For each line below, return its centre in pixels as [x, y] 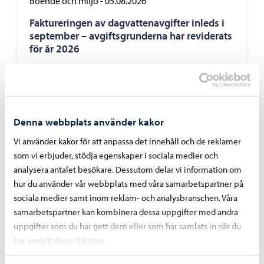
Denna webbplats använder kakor [89, 122]
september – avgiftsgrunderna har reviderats [131, 36]
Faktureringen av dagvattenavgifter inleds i [127, 23]
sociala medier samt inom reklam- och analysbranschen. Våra [126, 198]
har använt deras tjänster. [59, 240]
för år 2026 [55, 49]
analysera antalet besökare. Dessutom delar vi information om [128, 170]
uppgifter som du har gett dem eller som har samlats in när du [127, 226]
